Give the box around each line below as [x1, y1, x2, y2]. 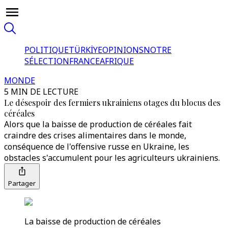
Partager [8, 179, 36, 188]
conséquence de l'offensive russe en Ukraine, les [4, 141, 189, 152]
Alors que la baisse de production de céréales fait [4, 119, 192, 130]
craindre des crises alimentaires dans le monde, [4, 130, 186, 141]
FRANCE [69, 55, 100, 67]
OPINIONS [102, 44, 144, 55]
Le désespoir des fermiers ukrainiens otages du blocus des [4, 97, 220, 108]
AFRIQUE [100, 55, 134, 67]
